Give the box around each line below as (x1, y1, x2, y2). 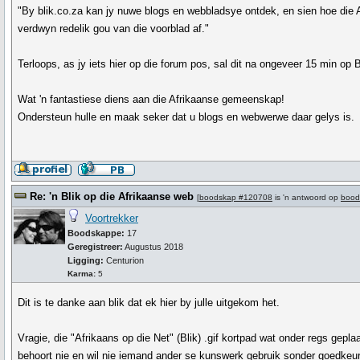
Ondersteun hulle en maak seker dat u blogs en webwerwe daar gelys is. (18, 111, 355, 123)
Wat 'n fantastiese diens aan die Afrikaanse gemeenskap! (18, 93, 285, 105)
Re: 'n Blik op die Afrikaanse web (30, 190, 194, 202)
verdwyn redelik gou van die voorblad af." (18, 22, 210, 35)
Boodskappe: (67, 228, 125, 238)
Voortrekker (85, 212, 138, 224)
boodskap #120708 (199, 193, 272, 202)
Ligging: (67, 256, 106, 265)
